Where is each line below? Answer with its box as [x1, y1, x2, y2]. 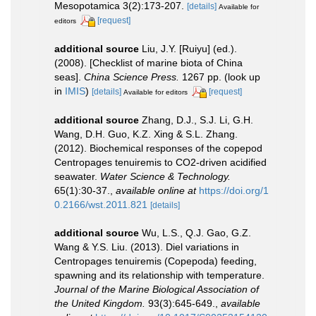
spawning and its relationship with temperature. [54, 269, 265, 281]
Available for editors [123, 88, 188, 97]
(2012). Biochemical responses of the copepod [54, 142, 262, 154]
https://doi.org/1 [199, 184, 269, 196]
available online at [116, 184, 196, 196]
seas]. [54, 71, 84, 83]
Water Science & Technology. [100, 170, 231, 182]
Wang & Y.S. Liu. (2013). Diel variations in [54, 241, 239, 253]
